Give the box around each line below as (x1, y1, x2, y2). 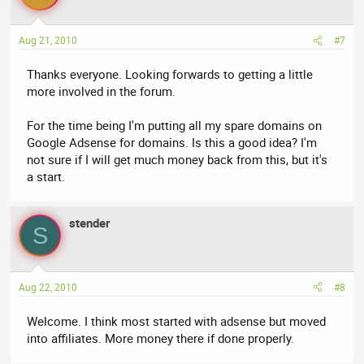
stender (69, 214, 110, 232)
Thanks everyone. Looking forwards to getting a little (27, 66, 314, 83)
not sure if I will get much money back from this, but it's (27, 151, 328, 168)
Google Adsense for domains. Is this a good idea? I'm (27, 134, 318, 151)
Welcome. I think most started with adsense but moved (27, 312, 327, 329)
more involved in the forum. (27, 83, 176, 100)
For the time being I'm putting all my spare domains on (27, 117, 323, 134)
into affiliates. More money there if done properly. (27, 329, 295, 346)
